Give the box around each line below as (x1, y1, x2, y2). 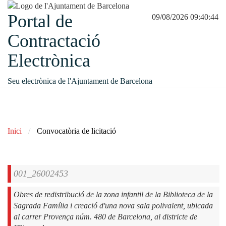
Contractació (8, 31, 100, 51)
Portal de (8, 11, 73, 32)
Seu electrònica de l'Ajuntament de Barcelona (8, 77, 152, 86)
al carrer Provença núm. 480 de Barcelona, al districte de (14, 212, 197, 221)
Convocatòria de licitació (37, 126, 116, 135)
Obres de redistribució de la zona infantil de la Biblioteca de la (14, 190, 213, 199)
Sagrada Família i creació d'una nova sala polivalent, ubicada (14, 201, 213, 210)
